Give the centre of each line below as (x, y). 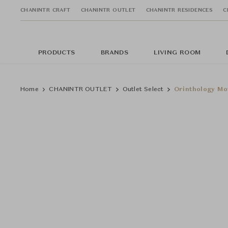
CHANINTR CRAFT (46, 10)
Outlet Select (143, 90)
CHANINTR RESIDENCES (179, 10)
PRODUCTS (57, 53)
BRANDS (114, 53)
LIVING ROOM (177, 53)
